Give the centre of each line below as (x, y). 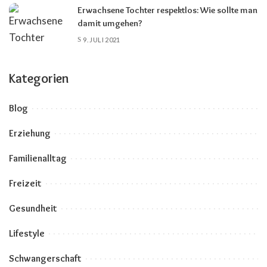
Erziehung (30, 133)
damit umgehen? (110, 23)
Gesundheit (33, 208)
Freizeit (25, 183)
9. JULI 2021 (102, 40)
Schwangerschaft (45, 258)
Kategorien (39, 78)
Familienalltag (38, 158)
